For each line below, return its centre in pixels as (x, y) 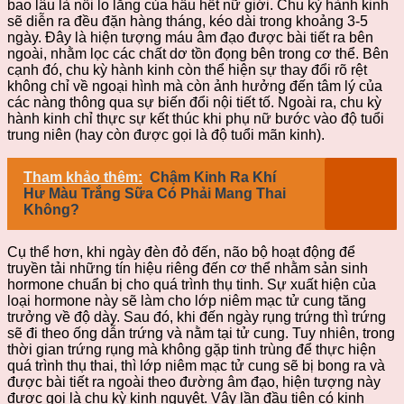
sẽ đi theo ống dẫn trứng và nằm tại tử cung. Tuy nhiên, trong (201, 333)
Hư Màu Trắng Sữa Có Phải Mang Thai (155, 193)
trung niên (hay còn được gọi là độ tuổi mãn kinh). (166, 134)
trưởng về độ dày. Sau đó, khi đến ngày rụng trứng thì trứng (197, 317)
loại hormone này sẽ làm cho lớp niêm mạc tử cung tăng (187, 300)
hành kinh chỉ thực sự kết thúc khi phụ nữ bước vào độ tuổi (196, 118)
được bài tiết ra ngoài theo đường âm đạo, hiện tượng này (194, 381)
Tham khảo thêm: (83, 177)
